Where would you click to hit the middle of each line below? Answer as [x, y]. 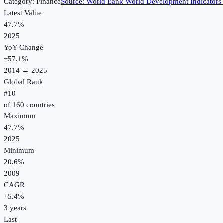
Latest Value [23, 13]
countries [40, 105]
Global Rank [24, 82]
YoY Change [24, 48]
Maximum [20, 116]
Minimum [19, 151]
